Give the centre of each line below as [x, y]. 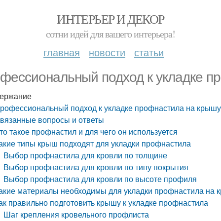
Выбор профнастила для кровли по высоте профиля [100, 179]
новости [107, 52]
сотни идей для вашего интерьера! [110, 34]
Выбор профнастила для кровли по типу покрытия [96, 167]
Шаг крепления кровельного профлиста [76, 214]
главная [62, 52]
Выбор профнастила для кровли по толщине [86, 155]
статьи [149, 52]
